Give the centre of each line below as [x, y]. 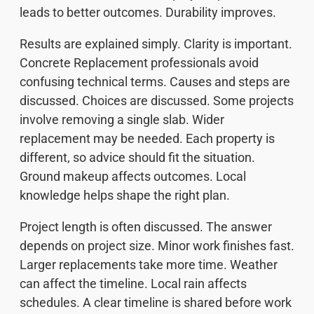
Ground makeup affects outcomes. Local [133, 176]
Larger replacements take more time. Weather [149, 264]
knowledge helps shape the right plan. [125, 195]
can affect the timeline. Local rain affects [133, 283]
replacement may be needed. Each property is [147, 138]
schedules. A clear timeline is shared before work [156, 302]
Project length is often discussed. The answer [146, 226]
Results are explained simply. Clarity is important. [156, 43]
